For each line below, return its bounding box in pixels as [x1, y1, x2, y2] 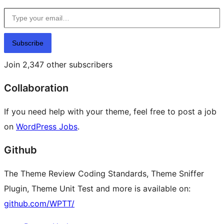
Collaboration [4, 82, 68, 94]
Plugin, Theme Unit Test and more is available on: [4, 183, 190, 194]
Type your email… [3, 2, 30, 13]
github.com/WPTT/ [4, 198, 74, 209]
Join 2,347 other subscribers [4, 59, 112, 70]
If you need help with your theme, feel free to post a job [4, 106, 216, 117]
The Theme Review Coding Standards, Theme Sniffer [4, 168, 204, 179]
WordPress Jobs [16, 121, 77, 132]
